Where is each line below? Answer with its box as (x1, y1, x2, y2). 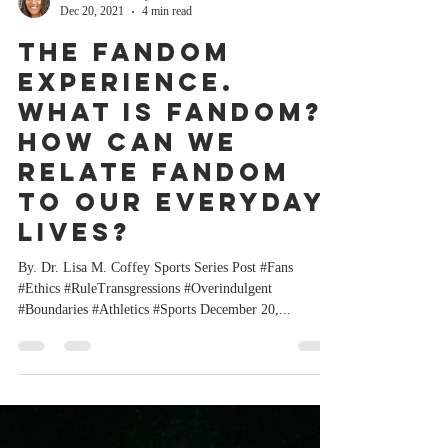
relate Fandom (18, 276, 290, 308)
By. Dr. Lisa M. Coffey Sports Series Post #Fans (18, 380, 293, 395)
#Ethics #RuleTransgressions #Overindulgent (18, 401, 272, 416)
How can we (18, 246, 238, 278)
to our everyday (18, 306, 325, 338)
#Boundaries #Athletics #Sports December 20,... (18, 422, 291, 437)
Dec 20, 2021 (60, 124, 124, 138)
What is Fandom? (18, 216, 323, 248)
